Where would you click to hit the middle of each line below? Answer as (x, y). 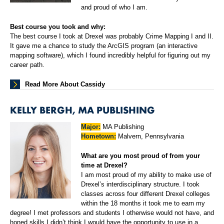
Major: (91, 127)
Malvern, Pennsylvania (150, 136)
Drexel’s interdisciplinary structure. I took (140, 184)
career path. (27, 65)
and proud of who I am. (114, 7)
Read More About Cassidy (65, 84)
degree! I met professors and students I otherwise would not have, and (112, 213)
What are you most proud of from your (141, 156)
